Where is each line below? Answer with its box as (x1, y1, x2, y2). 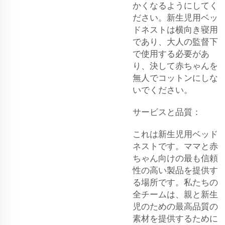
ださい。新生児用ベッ (133, 13, 218, 23)
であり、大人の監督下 (133, 37, 218, 47)
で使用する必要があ (133, 49, 209, 59)
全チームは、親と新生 (133, 189, 218, 199)
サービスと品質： (133, 107, 201, 117)
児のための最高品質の (133, 201, 218, 211)
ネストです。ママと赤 (133, 141, 218, 151)
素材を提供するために (133, 213, 218, 223)
